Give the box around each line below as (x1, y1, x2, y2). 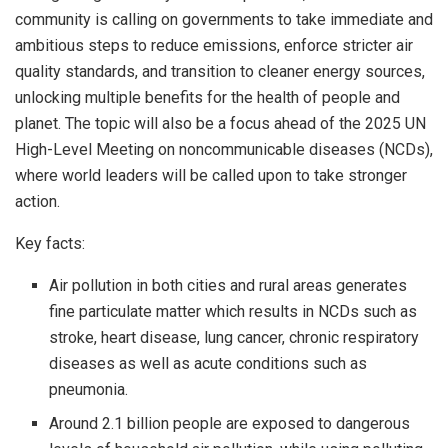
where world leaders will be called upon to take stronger (15, 166, 407, 186)
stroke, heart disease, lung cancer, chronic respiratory (49, 328, 420, 348)
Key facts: (15, 234, 85, 254)
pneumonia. (49, 380, 137, 400)
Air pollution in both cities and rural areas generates (49, 276, 408, 296)
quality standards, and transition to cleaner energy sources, (15, 62, 425, 82)
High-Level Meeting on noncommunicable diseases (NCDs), (15, 140, 433, 160)
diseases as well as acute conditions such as (49, 354, 368, 374)
